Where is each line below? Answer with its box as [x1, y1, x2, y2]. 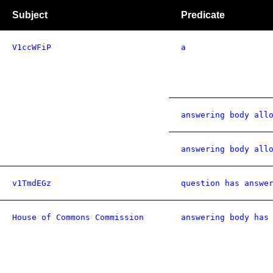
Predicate [181, 10, 225, 20]
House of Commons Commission [12, 213, 144, 222]
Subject [12, 10, 48, 20]
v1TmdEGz [12, 179, 51, 188]
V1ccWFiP [12, 43, 51, 52]
